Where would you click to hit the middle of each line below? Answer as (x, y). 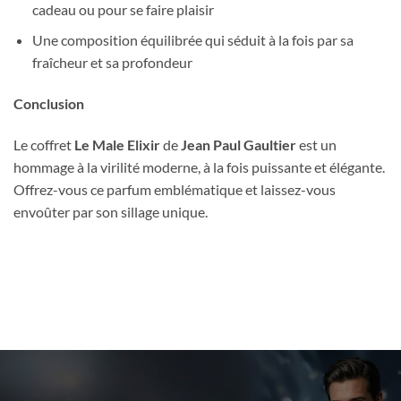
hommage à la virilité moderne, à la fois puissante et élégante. (199, 166)
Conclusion (49, 103)
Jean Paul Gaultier (239, 144)
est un (316, 144)
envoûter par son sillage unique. (111, 211)
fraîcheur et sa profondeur (112, 63)
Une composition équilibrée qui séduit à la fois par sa (192, 40)
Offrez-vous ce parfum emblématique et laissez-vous (175, 189)
